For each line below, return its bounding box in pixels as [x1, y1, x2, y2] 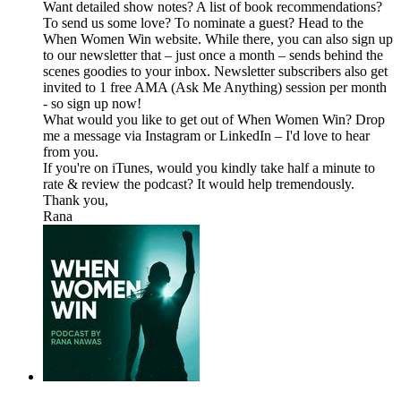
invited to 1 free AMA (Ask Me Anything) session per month [43, 80, 387, 96]
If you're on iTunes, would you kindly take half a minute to [43, 160, 375, 176]
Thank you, [43, 192, 108, 209]
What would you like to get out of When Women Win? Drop [43, 112, 385, 128]
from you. [43, 144, 98, 160]
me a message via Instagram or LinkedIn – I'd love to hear [43, 128, 370, 144]
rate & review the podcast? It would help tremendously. [43, 176, 354, 192]
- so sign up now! [43, 96, 141, 112]
